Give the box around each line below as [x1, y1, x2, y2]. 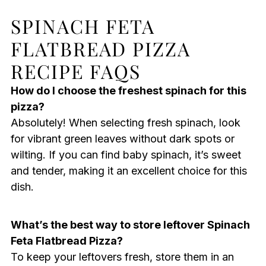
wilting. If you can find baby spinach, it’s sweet [10, 148, 241, 161]
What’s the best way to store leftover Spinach [10, 218, 250, 231]
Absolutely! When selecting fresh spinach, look [10, 116, 240, 129]
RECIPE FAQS [10, 58, 141, 84]
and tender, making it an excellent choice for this [10, 164, 247, 177]
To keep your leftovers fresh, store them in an [10, 250, 234, 263]
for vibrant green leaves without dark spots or [10, 132, 235, 145]
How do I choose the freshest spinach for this [10, 84, 246, 97]
